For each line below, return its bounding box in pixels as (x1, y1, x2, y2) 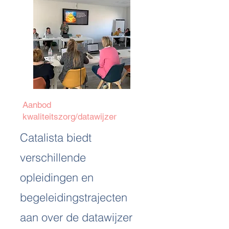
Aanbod (22, 100, 51, 110)
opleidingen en (20, 170, 94, 185)
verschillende (20, 150, 86, 165)
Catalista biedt (20, 130, 91, 145)
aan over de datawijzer (20, 210, 132, 224)
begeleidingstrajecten (20, 190, 127, 204)
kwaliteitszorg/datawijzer (22, 111, 117, 122)
